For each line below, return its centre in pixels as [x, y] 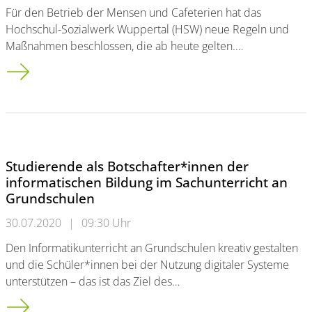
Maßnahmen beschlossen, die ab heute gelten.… [124, 46]
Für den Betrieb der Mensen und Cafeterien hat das [133, 13]
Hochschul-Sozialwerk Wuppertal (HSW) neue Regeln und [147, 29]
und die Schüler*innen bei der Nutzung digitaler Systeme [147, 265]
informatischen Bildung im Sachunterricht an [147, 182]
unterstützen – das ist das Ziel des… [93, 281]
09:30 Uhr [106, 223]
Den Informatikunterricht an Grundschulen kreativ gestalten [152, 248]
